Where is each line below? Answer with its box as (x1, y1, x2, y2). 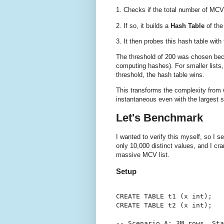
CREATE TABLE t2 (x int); (116, 201, 212, 209)
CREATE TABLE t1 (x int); (116, 192, 212, 200)
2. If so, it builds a (116, 21, 170, 29)
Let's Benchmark (116, 111, 203, 124)
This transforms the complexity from (116, 86, 223, 94)
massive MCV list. (116, 150, 169, 158)
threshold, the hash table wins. (116, 71, 204, 78)
